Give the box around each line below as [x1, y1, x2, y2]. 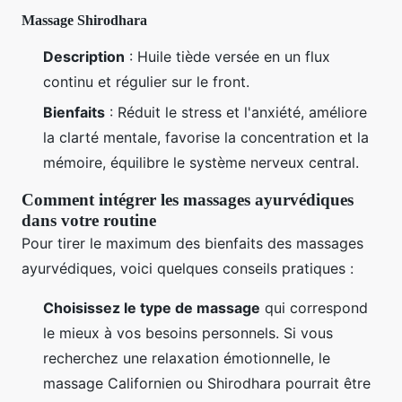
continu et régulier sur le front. [43, 72, 249, 91]
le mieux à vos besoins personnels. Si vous [43, 324, 333, 343]
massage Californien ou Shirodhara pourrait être [43, 374, 371, 393]
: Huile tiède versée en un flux [125, 47, 330, 66]
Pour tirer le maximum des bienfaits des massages [22, 234, 363, 253]
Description [43, 47, 125, 66]
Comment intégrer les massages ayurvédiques [22, 190, 354, 210]
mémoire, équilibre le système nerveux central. [43, 153, 359, 172]
